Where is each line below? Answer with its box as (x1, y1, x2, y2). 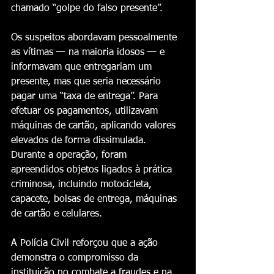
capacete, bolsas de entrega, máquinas (11, 194, 180, 204)
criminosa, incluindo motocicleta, (11, 180, 155, 190)
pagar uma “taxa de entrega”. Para (11, 92, 161, 102)
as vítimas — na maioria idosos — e (11, 48, 168, 57)
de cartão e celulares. (11, 209, 102, 219)
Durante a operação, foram (11, 150, 130, 160)
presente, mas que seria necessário (11, 77, 164, 87)
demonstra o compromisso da (11, 253, 141, 263)
